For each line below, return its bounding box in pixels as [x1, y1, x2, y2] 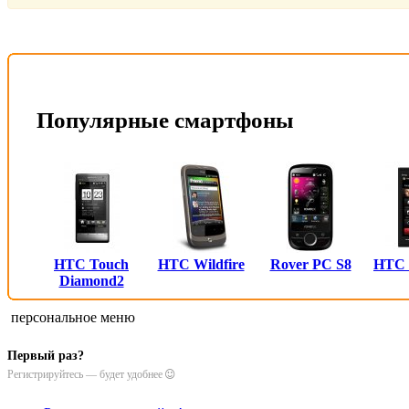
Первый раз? [7, 349, 84, 363]
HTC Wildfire [157, 256, 245, 272]
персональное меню [7, 309, 135, 325]
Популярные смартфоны [37, 108, 294, 133]
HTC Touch [54, 256, 129, 272]
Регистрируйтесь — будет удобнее [7, 368, 165, 382]
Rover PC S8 [269, 256, 351, 272]
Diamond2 [58, 272, 124, 288]
